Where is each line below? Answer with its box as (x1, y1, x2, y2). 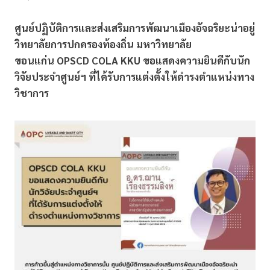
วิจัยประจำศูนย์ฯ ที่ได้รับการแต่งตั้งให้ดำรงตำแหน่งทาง (14, 70, 254, 84)
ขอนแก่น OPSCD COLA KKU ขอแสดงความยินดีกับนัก (14, 54, 250, 67)
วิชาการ (14, 86, 49, 100)
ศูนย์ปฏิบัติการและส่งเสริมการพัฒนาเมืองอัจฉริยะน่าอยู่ (14, 21, 255, 35)
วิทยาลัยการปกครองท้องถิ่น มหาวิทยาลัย (14, 37, 192, 51)
